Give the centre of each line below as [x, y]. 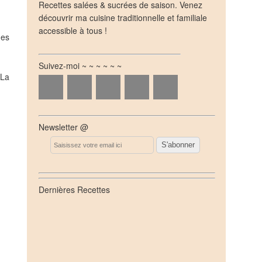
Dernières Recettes [74, 189]
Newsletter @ [63, 127]
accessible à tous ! [73, 30]
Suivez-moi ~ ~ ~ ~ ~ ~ [80, 65]
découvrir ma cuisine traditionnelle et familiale [123, 18]
